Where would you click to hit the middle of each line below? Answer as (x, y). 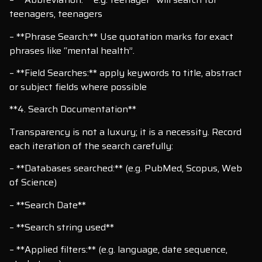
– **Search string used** (62, 227)
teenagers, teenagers (56, 14)
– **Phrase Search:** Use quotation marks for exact (121, 36)
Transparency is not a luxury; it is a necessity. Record (125, 132)
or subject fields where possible (78, 87)
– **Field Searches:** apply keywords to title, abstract (126, 73)
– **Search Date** (48, 205)
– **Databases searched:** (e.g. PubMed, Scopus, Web (126, 168)
